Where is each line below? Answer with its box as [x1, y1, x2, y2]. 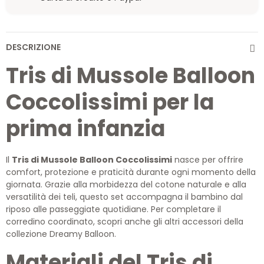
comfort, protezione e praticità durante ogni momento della [6, 166, 256, 178]
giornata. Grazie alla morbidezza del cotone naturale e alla [6, 179, 246, 190]
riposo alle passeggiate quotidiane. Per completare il [6, 203, 221, 215]
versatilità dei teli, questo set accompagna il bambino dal [6, 191, 243, 203]
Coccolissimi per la [6, 87, 214, 117]
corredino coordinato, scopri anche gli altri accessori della [6, 216, 243, 227]
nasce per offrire [172, 154, 243, 166]
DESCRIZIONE [6, 41, 61, 53]
